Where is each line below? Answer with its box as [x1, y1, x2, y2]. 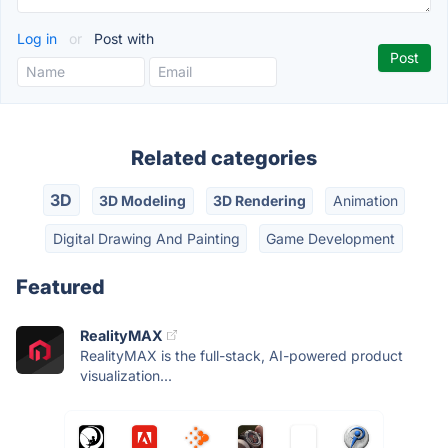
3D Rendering [212, 192, 306, 210]
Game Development [266, 229, 396, 247]
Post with [90, 30, 154, 47]
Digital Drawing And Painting [52, 229, 240, 247]
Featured [16, 274, 105, 299]
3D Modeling [99, 192, 187, 210]
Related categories [131, 146, 317, 170]
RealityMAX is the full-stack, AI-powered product [80, 346, 403, 364]
